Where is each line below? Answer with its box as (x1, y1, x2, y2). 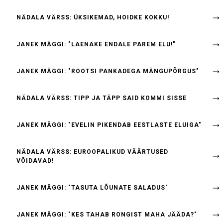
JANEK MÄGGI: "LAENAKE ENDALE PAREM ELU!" (16, 41, 176, 48)
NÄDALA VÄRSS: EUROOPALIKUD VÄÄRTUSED (16, 148, 168, 155)
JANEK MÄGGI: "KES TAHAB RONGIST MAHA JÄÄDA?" (16, 211, 197, 218)
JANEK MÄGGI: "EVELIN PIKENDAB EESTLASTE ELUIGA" (16, 121, 202, 128)
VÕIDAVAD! (16, 157, 54, 164)
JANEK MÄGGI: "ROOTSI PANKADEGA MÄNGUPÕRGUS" (16, 68, 199, 75)
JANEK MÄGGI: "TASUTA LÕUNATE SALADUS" (16, 184, 168, 191)
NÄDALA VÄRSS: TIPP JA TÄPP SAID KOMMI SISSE (16, 95, 187, 102)
